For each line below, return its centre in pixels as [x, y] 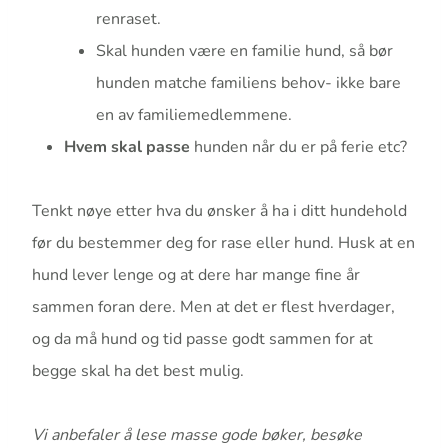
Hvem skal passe [129, 146]
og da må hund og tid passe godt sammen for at [202, 338]
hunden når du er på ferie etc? [300, 146]
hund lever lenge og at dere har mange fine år [196, 274]
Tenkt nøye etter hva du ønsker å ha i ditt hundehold [219, 210]
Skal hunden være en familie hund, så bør [244, 50]
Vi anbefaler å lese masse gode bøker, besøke [197, 434]
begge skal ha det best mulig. [138, 370]
